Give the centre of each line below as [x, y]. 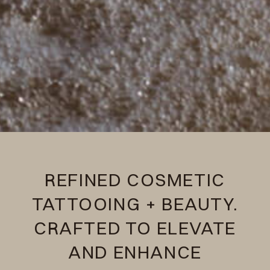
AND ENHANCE [135, 252]
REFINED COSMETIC [135, 180]
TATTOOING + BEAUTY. [135, 204]
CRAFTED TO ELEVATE [135, 228]
